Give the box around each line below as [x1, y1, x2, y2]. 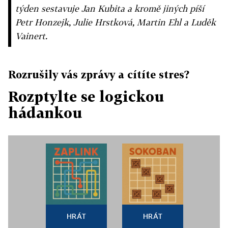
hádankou [8, 104, 82, 121]
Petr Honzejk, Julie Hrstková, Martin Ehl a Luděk [15, 17, 216, 27]
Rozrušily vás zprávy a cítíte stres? [8, 68, 189, 80]
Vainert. [15, 31, 47, 41]
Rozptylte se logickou [8, 88, 164, 105]
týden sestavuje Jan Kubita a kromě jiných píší [15, 3, 204, 14]
